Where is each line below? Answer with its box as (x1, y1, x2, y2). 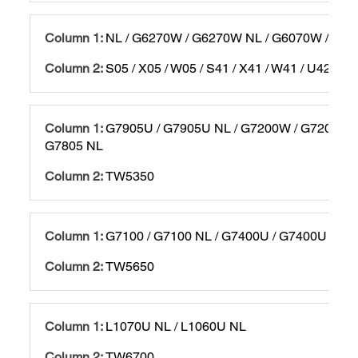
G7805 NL (45, 137, 104, 153)
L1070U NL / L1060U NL (105, 318, 247, 334)
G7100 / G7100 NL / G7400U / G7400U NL (105, 228, 348, 244)
